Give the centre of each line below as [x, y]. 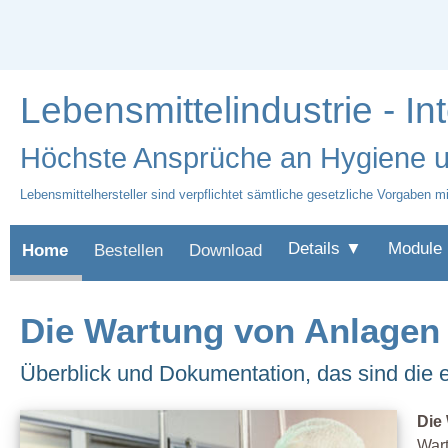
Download [225, 250]
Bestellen [128, 250]
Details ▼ [325, 248]
